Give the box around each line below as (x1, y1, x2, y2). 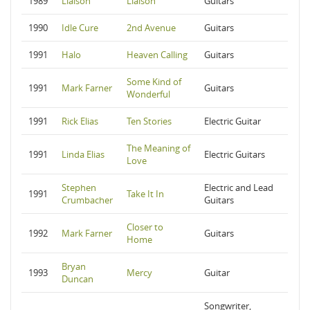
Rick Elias (62, 115, 98, 127)
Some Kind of (127, 75, 181, 88)
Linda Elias (62, 148, 104, 161)
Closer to (127, 221, 163, 233)
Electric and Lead (204, 181, 273, 194)
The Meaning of (127, 142, 190, 154)
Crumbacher (62, 194, 113, 206)
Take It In (127, 188, 164, 200)
